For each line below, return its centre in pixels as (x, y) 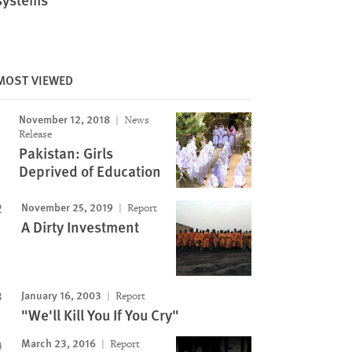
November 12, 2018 (64, 119)
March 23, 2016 (58, 343)
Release (35, 134)
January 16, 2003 (61, 295)
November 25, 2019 (67, 207)
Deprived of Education (90, 171)
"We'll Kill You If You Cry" (100, 315)
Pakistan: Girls (66, 153)
